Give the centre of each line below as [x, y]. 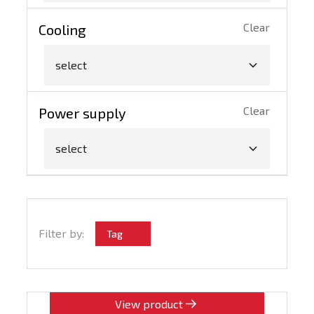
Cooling [63, 30]
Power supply [83, 112]
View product [149, 303]
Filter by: [62, 233]
